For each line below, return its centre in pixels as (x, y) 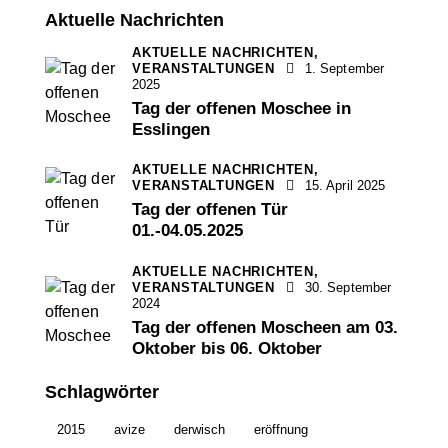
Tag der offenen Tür (210, 210)
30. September (348, 287)
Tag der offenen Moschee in (241, 108)
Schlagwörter (102, 391)
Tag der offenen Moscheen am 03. (265, 327)
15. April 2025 (345, 186)
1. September (344, 68)
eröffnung (281, 430)
